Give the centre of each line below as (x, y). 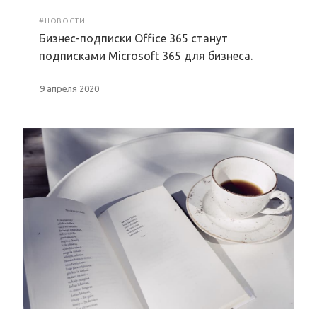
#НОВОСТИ (62, 21)
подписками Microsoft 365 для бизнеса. (146, 56)
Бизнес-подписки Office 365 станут (133, 38)
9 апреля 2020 (69, 88)
